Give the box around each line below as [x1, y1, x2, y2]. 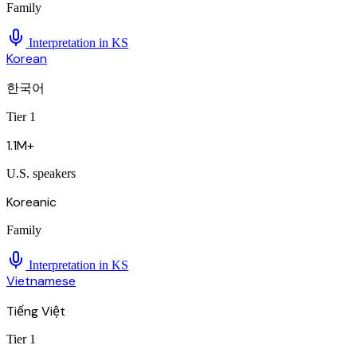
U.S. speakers [6, 167, 76, 181]
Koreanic [6, 194, 57, 211]
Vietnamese [6, 273, 76, 290]
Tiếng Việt [6, 303, 65, 320]
